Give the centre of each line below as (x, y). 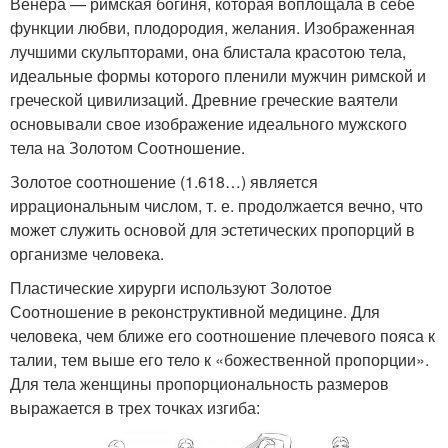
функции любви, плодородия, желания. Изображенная (212, 27)
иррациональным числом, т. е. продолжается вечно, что (216, 205)
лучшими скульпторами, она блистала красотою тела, (208, 51)
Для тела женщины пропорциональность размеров (199, 383)
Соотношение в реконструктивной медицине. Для (195, 311)
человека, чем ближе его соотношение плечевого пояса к (222, 335)
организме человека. (87, 253)
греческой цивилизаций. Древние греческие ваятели (204, 99)
